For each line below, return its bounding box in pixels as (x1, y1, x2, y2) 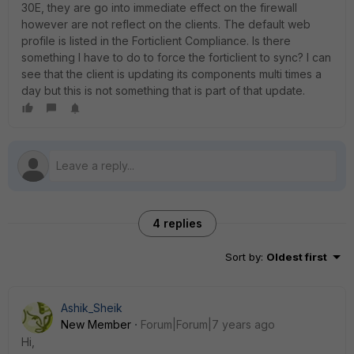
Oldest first (266, 250, 327, 263)
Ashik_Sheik (61, 301, 122, 314)
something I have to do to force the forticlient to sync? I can (21, 51, 331, 64)
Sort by (225, 250, 261, 263)
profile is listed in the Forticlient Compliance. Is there (21, 34, 291, 47)
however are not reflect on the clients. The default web (21, 17, 311, 31)
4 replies (152, 217, 202, 230)
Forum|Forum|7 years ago (141, 318, 275, 331)
